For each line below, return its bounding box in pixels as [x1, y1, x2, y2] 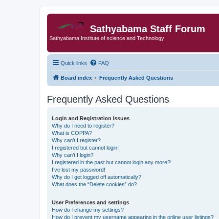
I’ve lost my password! [52, 166, 105, 173]
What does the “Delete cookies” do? [52, 181, 137, 187]
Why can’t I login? [52, 152, 93, 158]
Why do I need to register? [52, 122, 114, 129]
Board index [61, 74, 92, 81]
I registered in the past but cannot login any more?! [52, 159, 172, 165]
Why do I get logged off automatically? [52, 174, 141, 180]
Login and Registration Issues [52, 115, 130, 121]
